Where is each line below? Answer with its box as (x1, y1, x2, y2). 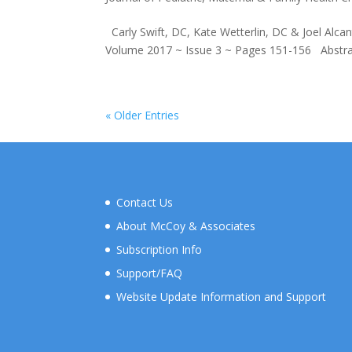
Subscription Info (116, 241, 203, 257)
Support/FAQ (116, 265, 183, 280)
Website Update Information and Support (116, 288, 327, 304)
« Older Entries (105, 108, 180, 123)
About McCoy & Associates (116, 218, 256, 233)
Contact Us (116, 194, 174, 210)
